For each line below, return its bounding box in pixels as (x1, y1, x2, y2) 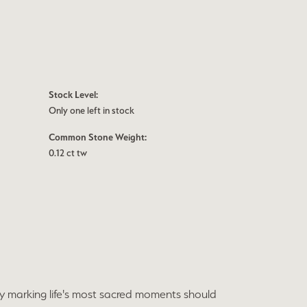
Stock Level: (49, 89, 98, 100)
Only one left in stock (49, 105, 134, 116)
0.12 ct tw (49, 147, 87, 158)
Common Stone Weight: (49, 132, 147, 143)
